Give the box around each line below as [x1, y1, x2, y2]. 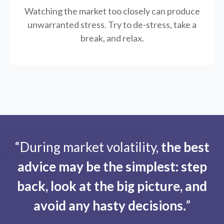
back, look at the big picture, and [17, 178, 207, 194]
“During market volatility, [14, 139, 161, 155]
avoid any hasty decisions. [33, 197, 186, 214]
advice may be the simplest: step [17, 158, 207, 175]
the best [160, 139, 209, 155]
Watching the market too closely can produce [24, 5, 200, 17]
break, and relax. [80, 32, 144, 44]
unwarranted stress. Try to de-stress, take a [27, 19, 196, 30]
